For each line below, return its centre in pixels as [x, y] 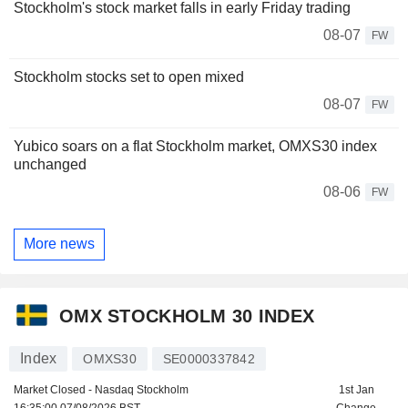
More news [59, 244]
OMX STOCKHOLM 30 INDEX [187, 316]
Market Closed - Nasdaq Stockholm [101, 389]
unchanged [50, 164]
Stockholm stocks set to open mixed [129, 76]
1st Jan [356, 389]
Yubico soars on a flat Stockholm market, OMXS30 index [195, 146]
